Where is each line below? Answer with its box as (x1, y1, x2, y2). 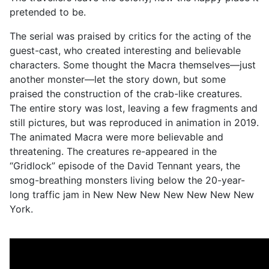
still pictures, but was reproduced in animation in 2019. (10, 116, 259, 128)
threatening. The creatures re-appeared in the (10, 145, 217, 157)
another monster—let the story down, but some (10, 73, 226, 85)
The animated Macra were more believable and (10, 130, 223, 143)
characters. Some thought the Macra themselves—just (10, 58, 256, 71)
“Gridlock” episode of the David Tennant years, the (10, 159, 240, 172)
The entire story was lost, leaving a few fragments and (10, 101, 258, 114)
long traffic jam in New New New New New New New (10, 188, 254, 201)
